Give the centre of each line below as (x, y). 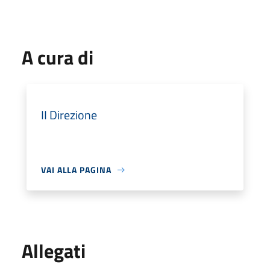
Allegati (54, 251)
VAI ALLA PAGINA (76, 170)
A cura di (58, 57)
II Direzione (69, 115)
